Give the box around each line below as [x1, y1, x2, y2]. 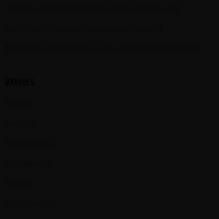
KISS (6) [5, 176, 33, 187]
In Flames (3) [5, 156, 50, 167]
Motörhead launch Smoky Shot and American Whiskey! [5, 42, 200, 53]
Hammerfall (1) [5, 136, 58, 147]
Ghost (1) [5, 116, 36, 127]
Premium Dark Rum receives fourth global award [5, 2, 180, 13]
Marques [5, 77, 34, 88]
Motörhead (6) [5, 197, 56, 207]
